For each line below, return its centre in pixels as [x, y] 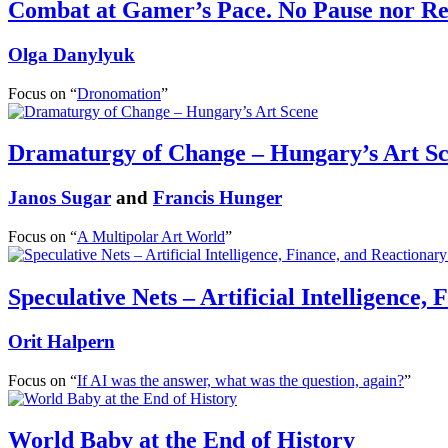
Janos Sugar [59, 198]
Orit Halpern [61, 341]
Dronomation [119, 93]
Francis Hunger [217, 198]
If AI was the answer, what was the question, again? [240, 380]
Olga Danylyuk [71, 54]
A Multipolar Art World [151, 237]
